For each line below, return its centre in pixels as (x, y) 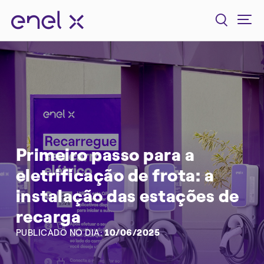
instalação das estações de (127, 196)
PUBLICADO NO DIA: (59, 233)
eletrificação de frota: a (115, 176)
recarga (48, 217)
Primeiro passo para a (105, 155)
